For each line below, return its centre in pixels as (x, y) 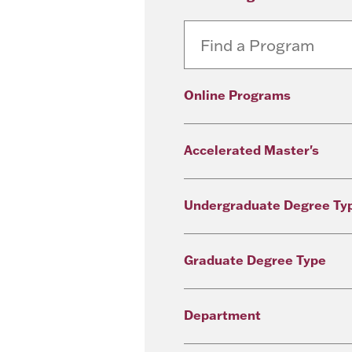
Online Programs (237, 95)
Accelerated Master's (251, 150)
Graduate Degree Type (255, 260)
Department (222, 315)
